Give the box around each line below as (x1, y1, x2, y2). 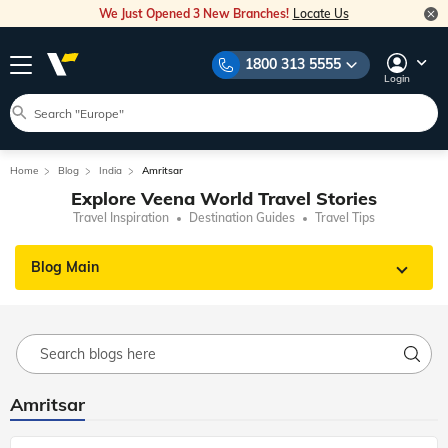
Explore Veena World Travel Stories (71, 187, 377, 210)
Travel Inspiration (73, 210, 169, 225)
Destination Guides (189, 210, 295, 225)
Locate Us (292, 6, 349, 21)
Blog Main (31, 258, 99, 276)
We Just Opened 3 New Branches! (98, 6, 292, 21)
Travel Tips (315, 210, 375, 225)
